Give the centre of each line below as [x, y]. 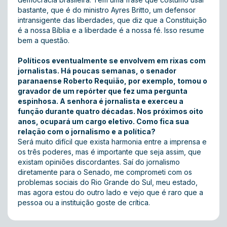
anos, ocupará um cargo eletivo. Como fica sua [103, 121]
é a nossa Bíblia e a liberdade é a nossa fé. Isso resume [111, 30]
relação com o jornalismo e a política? [87, 131]
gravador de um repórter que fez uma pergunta [103, 91]
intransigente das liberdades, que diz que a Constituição [112, 20]
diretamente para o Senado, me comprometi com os [105, 172]
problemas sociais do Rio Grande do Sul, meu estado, [108, 182]
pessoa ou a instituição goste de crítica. [84, 202]
